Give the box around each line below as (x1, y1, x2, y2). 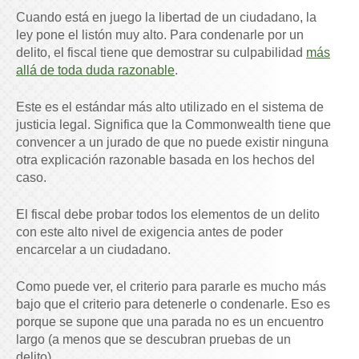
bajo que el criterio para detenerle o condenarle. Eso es (16, 297, 330, 312)
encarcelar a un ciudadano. (16, 243, 171, 257)
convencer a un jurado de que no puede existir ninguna (16, 135, 329, 150)
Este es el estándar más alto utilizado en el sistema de (16, 100, 324, 115)
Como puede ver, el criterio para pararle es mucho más (16, 280, 326, 294)
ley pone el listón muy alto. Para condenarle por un (16, 28, 304, 42)
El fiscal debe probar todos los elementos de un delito (16, 208, 320, 222)
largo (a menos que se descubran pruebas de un (16, 333, 291, 347)
